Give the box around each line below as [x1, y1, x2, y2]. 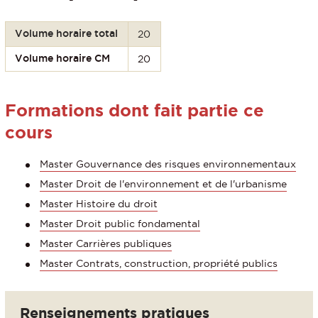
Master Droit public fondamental [40, 218, 200, 230]
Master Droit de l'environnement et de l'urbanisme [40, 178, 287, 190]
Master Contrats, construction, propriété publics [40, 258, 278, 270]
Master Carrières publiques [40, 238, 172, 250]
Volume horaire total [15, 27, 119, 39]
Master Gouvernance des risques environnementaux [40, 158, 296, 170]
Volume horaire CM [15, 52, 111, 64]
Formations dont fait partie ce [5, 100, 264, 120]
